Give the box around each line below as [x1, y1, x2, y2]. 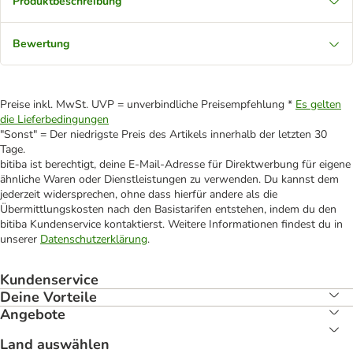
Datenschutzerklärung [40, 232, 147, 247]
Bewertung [13, 36, 69, 51]
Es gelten [295, 97, 341, 112]
